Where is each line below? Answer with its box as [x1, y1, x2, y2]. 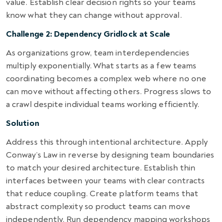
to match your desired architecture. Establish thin [6, 162, 196, 173]
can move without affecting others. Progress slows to [6, 86, 212, 97]
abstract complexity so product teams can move [6, 201, 190, 212]
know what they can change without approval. [6, 9, 182, 20]
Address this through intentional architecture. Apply [6, 136, 208, 147]
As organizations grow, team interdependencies [6, 47, 189, 58]
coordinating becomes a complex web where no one [6, 73, 206, 84]
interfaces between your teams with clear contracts [6, 175, 205, 186]
